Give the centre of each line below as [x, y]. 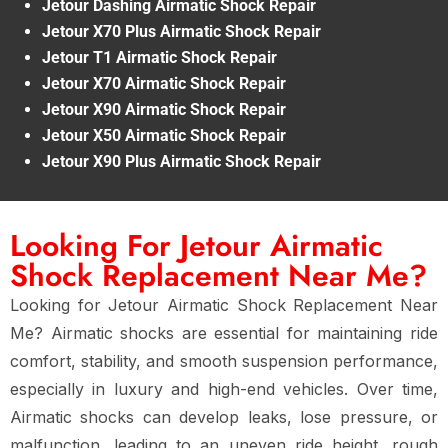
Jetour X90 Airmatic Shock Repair [164, 109]
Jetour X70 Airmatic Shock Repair [164, 83]
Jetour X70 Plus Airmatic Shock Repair [181, 31]
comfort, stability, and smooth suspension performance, [224, 360]
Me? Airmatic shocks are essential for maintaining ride [224, 332]
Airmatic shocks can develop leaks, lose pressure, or [224, 416]
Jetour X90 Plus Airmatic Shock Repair [181, 161]
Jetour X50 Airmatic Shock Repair [164, 135]
